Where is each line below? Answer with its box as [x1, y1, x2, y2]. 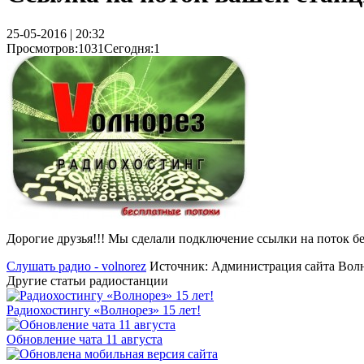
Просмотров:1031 [6, 41, 104, 55]
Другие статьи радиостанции [6, 273, 168, 288]
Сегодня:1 [104, 41, 160, 55]
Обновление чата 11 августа [6, 331, 162, 346]
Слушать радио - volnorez [6, 258, 146, 273]
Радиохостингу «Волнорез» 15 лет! [6, 302, 201, 317]
